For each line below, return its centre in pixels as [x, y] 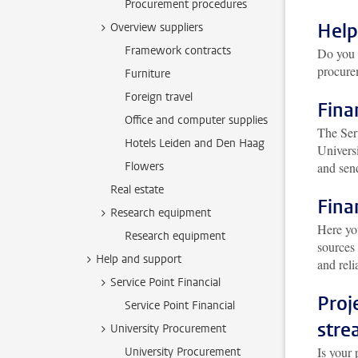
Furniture [147, 74]
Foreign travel [159, 97]
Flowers [144, 167]
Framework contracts [178, 51]
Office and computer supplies [196, 120]
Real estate [137, 190]
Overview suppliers [157, 28]
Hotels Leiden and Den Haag [195, 143]
